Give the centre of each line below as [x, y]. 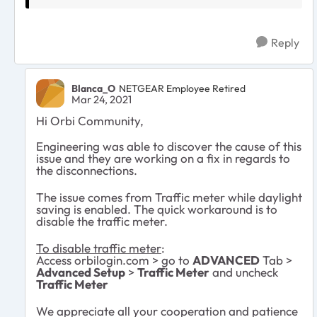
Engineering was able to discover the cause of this [169, 146]
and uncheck [244, 272]
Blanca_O [93, 88]
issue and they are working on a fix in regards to [163, 158]
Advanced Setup [81, 272]
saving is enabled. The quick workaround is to [157, 209]
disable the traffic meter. [103, 221]
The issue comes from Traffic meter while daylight [169, 197]
